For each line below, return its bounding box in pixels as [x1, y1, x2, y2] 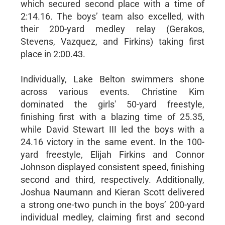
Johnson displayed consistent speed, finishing [20, 161, 205, 172]
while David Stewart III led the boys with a [20, 124, 205, 135]
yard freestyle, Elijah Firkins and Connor [20, 149, 205, 160]
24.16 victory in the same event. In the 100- [20, 136, 205, 147]
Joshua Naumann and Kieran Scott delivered [20, 186, 205, 197]
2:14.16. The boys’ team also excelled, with [20, 11, 205, 22]
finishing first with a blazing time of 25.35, [20, 111, 205, 122]
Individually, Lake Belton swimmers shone [20, 73, 205, 84]
